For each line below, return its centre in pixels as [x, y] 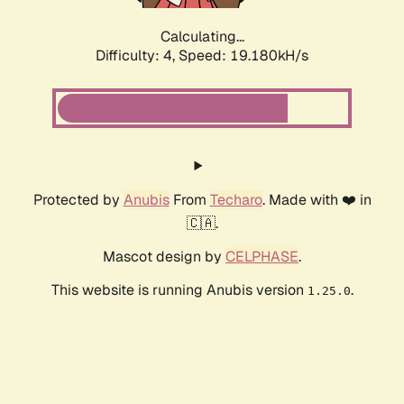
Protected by [78, 200]
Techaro [236, 200]
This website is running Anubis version [179, 290]
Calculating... [202, 37]
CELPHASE [262, 257]
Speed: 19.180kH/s [243, 56]
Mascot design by [164, 257]
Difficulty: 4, [137, 56]
